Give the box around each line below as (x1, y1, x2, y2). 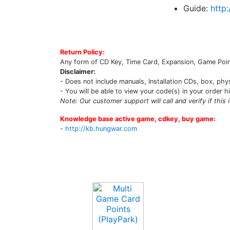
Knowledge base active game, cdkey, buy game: (60, 115, 216, 123)
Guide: (183, 3, 210, 13)
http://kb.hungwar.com (65, 125, 137, 132)
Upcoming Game (68, 162, 149, 174)
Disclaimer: (60, 68, 95, 75)
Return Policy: (60, 48, 105, 56)
